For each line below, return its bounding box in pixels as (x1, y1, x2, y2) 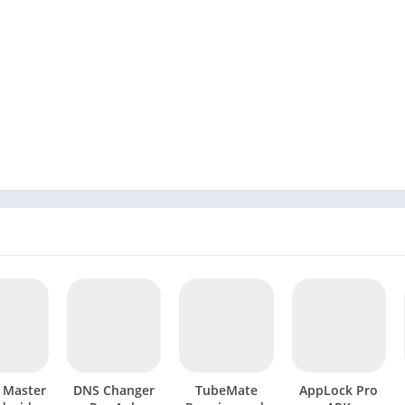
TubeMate (194, 381, 258, 400)
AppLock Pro (299, 381, 379, 400)
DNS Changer (73, 381, 155, 400)
